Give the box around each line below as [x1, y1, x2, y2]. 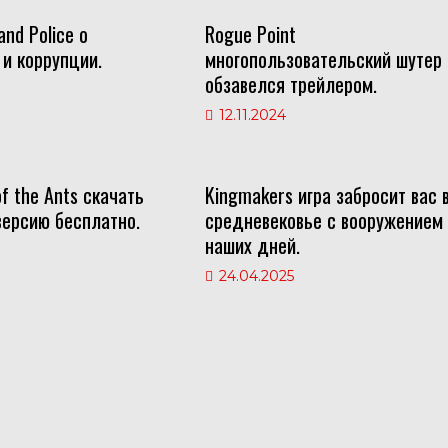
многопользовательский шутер [205, 43, 443, 74]
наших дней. [205, 229, 301, 260]
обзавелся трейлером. [205, 68, 378, 99]
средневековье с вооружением [205, 204, 444, 235]
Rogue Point [205, 18, 297, 49]
